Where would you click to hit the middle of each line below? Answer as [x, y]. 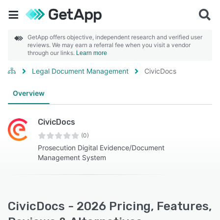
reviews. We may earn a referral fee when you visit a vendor [109, 45]
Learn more [92, 53]
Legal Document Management [80, 71]
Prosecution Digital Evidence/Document [101, 148]
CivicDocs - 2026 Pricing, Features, [110, 206]
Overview [29, 93]
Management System [72, 157]
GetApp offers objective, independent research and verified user [115, 37]
